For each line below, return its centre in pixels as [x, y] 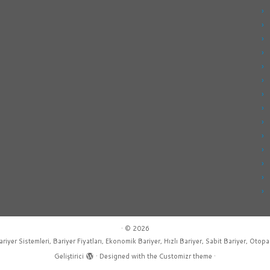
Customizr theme [186, 256]
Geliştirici [69, 256]
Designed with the [129, 256]
